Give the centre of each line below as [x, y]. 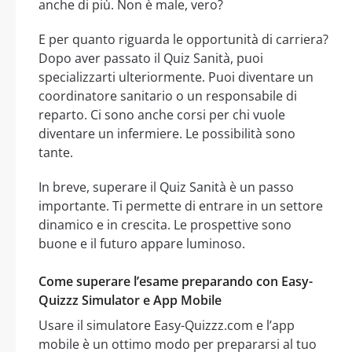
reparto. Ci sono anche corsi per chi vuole [162, 115]
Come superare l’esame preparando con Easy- [176, 282]
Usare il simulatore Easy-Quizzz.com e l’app [167, 326]
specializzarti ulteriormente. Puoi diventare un [176, 77]
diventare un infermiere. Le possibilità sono [167, 134]
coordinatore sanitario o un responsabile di [168, 96]
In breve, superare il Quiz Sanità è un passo [166, 187]
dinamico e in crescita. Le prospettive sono [165, 225]
